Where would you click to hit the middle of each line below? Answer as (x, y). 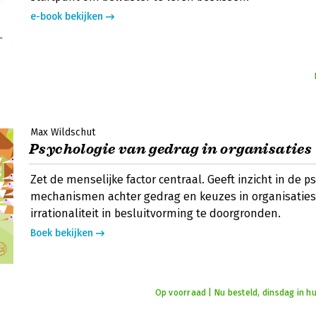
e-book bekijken (67, 17)
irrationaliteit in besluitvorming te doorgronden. (156, 213)
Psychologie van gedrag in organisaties (171, 149)
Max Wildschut (63, 132)
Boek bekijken (62, 233)
